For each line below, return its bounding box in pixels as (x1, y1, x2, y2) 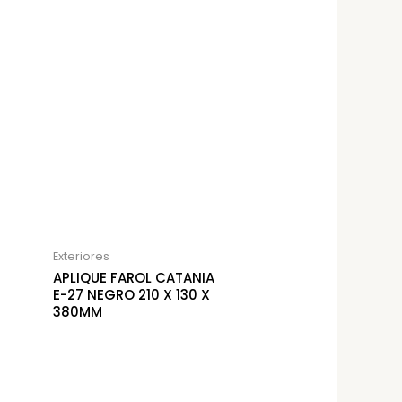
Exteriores (52, 248, 109, 264)
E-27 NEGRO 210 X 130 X (52, 285, 210, 305)
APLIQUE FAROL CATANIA (52, 268, 214, 288)
